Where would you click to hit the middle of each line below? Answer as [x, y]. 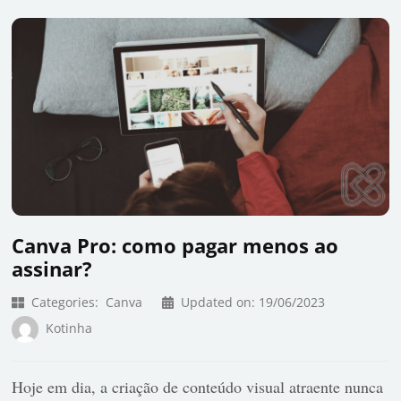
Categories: [65, 303]
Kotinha [69, 328]
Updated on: [219, 303]
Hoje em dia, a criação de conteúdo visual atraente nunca [198, 387]
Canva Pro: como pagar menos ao [175, 245]
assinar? [52, 268]
